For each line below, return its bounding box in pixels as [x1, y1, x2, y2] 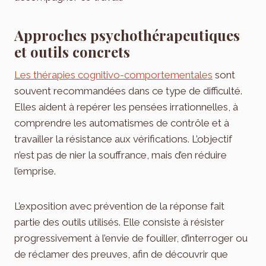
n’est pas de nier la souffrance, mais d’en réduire [14, 148, 227, 161]
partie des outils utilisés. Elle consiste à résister [14, 216, 224, 228]
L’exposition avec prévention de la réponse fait [14, 199, 224, 212]
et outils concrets [14, 42, 130, 61]
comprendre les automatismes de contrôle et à [14, 116, 229, 129]
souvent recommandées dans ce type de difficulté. [14, 84, 242, 97]
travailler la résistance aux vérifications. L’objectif [14, 132, 232, 145]
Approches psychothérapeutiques [14, 25, 240, 45]
